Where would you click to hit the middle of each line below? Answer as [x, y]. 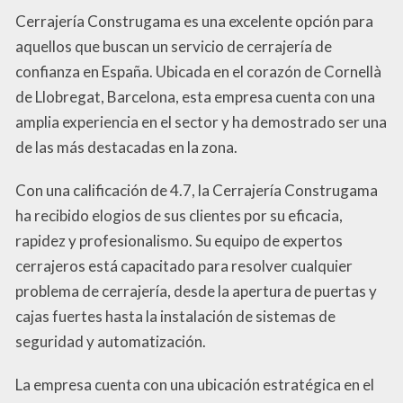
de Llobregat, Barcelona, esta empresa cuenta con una [195, 97]
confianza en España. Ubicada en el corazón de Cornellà [198, 72]
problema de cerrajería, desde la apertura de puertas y [196, 291]
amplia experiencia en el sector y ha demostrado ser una [201, 122]
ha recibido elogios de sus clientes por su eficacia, [179, 216]
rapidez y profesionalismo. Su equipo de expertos [179, 241]
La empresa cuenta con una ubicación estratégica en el [195, 385]
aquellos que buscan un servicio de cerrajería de [174, 47]
